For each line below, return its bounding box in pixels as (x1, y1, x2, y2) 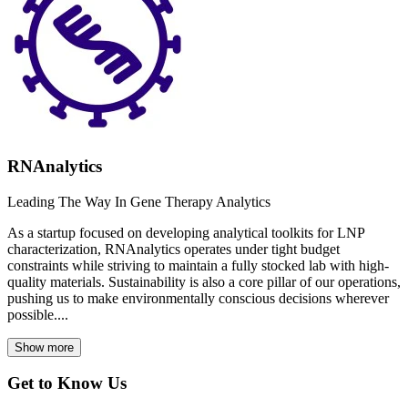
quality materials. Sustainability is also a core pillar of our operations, (7, 273, 401, 290)
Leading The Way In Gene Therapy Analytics (7, 193, 270, 209)
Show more (15, 340, 74, 354)
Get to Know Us (7, 373, 127, 393)
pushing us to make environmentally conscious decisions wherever (7, 290, 389, 306)
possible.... (7, 306, 68, 322)
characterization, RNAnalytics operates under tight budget (7, 240, 340, 257)
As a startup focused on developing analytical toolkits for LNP (7, 224, 364, 240)
